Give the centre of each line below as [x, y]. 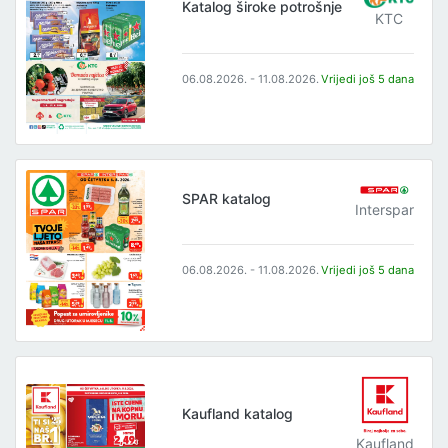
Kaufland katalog [238, 414]
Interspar [385, 209]
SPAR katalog [227, 198]
